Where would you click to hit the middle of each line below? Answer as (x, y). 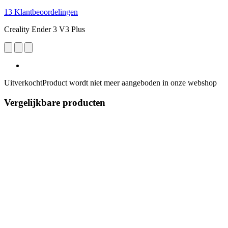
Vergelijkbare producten (55, 102)
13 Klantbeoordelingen (41, 12)
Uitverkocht (23, 82)
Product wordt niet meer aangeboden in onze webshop (130, 82)
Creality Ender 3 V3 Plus (45, 29)
